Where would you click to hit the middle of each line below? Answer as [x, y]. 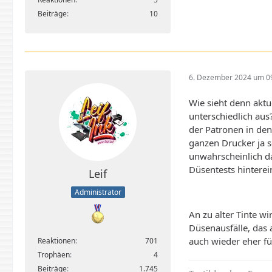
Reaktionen [56, 240]
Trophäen [54, 254]
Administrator [98, 192]
